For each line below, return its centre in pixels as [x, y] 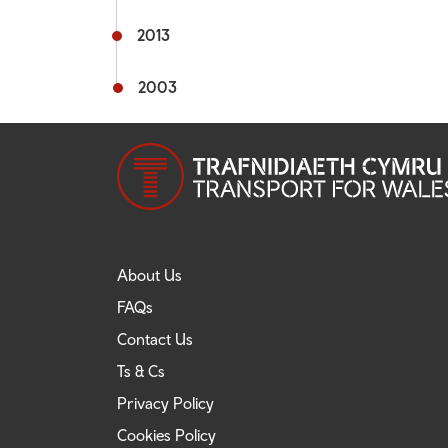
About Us [149, 275]
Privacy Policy [165, 403]
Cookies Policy [166, 435]
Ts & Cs [141, 371]
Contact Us [155, 339]
